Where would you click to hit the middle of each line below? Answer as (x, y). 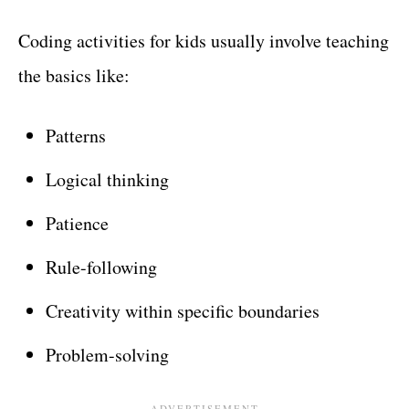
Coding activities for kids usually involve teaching (204, 40)
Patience (77, 223)
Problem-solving (107, 354)
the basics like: (74, 75)
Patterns (76, 135)
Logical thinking (107, 179)
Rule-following (101, 267)
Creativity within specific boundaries (183, 310)
